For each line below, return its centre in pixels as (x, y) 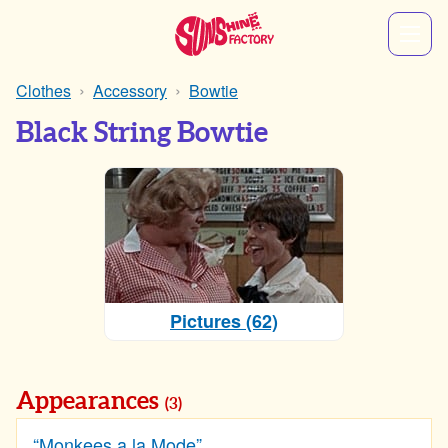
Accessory (130, 90)
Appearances (90, 402)
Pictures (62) (224, 321)
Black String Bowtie (142, 133)
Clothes (43, 90)
